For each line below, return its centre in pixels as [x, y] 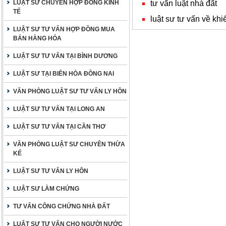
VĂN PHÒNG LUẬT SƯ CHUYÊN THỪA [69, 144]
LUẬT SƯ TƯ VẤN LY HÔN [51, 171]
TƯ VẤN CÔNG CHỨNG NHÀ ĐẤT [62, 206]
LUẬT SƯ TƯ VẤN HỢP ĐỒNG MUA [64, 29]
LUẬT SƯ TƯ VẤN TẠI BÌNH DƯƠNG [65, 56]
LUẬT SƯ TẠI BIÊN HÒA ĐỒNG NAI [64, 74]
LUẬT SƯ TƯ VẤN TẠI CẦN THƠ [59, 127]
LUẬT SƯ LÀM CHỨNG [46, 189]
